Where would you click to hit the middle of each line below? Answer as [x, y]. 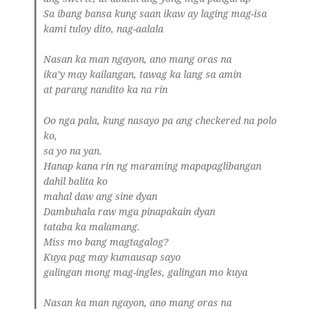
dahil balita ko [76, 181]
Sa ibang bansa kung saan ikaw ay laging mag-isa [156, 13]
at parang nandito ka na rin [106, 90]
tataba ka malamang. [92, 227]
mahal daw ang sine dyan [101, 196]
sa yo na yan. [73, 151]
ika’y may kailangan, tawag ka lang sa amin [143, 75]
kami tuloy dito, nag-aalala [104, 29]
